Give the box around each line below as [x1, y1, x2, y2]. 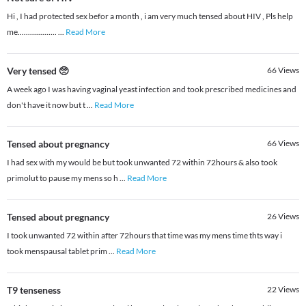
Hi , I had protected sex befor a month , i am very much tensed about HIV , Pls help [7, 11, 293, 22]
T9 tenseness [7, 284, 61, 296]
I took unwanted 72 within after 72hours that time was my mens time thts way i [7, 230, 282, 241]
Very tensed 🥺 [7, 65, 68, 77]
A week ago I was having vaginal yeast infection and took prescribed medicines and [7, 84, 296, 95]
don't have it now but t [7, 100, 87, 111]
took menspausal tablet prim [7, 246, 109, 257]
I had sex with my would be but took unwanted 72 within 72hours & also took [7, 157, 277, 168]
